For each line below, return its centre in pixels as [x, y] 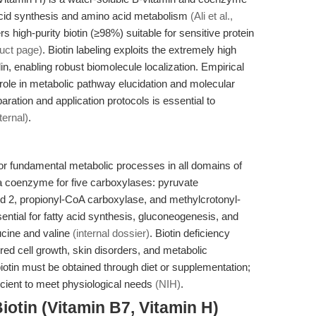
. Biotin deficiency [190, 233]
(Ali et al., [212, 16]
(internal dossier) [111, 233]
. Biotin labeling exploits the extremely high [139, 50]
